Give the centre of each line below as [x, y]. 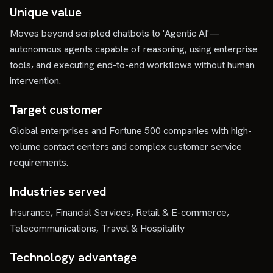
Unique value [46, 12]
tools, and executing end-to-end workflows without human [132, 65]
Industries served [58, 191]
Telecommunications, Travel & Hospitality [97, 228]
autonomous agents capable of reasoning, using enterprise [134, 49]
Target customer [56, 110]
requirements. [39, 162]
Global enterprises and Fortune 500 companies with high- [131, 131]
